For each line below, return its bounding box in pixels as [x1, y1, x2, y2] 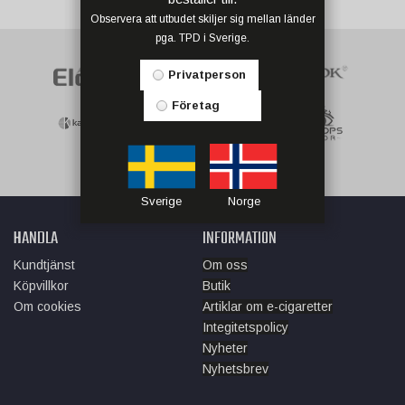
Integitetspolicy [202, 320, 288, 335]
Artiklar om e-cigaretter [202, 299, 333, 315]
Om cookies [14, 299, 81, 315]
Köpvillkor [14, 278, 69, 294]
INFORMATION [202, 225, 277, 253]
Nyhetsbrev [202, 362, 268, 377]
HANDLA [14, 225, 58, 253]
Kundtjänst [14, 258, 75, 273]
